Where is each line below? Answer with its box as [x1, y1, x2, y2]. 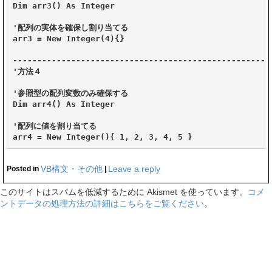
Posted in [7, 164, 41, 173]
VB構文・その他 [41, 163, 103, 174]
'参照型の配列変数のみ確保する [13, 88, 128, 98]
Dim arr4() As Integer [13, 99, 115, 109]
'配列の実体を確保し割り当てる [13, 22, 128, 32]
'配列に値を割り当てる [13, 121, 97, 131]
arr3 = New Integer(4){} [13, 33, 124, 43]
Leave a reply [108, 163, 160, 174]
